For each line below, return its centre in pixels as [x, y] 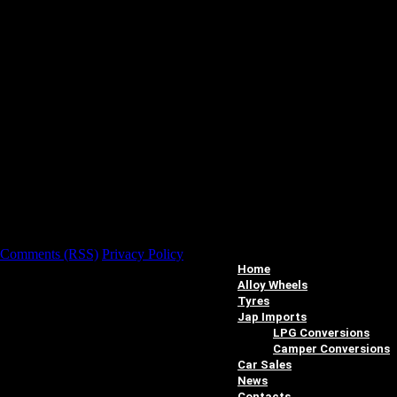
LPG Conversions [321, 333]
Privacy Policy [143, 254]
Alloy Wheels [272, 285]
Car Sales [265, 365]
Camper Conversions [331, 349]
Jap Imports [272, 317]
